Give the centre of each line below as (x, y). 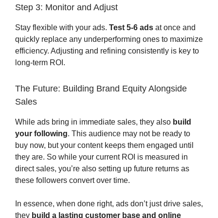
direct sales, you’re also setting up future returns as (102, 169)
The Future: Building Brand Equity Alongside (101, 89)
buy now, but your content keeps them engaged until (104, 145)
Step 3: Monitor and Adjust (66, 7)
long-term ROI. (40, 63)
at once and (174, 27)
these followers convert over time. (73, 180)
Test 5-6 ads (131, 27)
